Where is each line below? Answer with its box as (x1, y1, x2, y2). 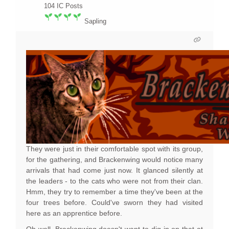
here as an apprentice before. (26, 209, 124, 218)
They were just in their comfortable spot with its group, (26, 145, 203, 153)
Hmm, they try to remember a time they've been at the (26, 188, 203, 196)
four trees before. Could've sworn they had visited (26, 198, 203, 207)
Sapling (84, 17, 106, 26)
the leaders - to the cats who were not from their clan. (26, 177, 203, 186)
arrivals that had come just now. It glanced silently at (26, 166, 203, 175)
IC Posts (57, 2, 83, 10)
